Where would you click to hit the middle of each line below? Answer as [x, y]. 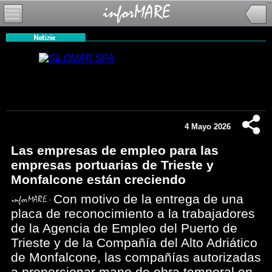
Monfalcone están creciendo [98, 179]
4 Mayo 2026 [208, 127]
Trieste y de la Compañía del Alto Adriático [134, 243]
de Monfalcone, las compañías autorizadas [136, 257]
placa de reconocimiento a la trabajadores [133, 213]
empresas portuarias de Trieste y [112, 165]
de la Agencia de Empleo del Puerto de [124, 228]
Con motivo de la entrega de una [148, 199]
